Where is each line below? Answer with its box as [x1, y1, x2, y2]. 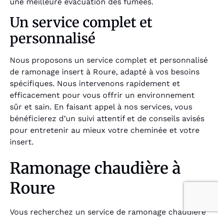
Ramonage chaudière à [10, 159, 181, 179]
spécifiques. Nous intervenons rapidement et [10, 78, 180, 88]
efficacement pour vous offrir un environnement [10, 90, 195, 100]
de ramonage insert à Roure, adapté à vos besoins [10, 67, 200, 76]
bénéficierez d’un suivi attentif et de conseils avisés [10, 113, 204, 123]
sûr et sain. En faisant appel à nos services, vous [10, 102, 192, 111]
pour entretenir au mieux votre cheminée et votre [10, 125, 200, 135]
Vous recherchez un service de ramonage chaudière [10, 207, 206, 217]
